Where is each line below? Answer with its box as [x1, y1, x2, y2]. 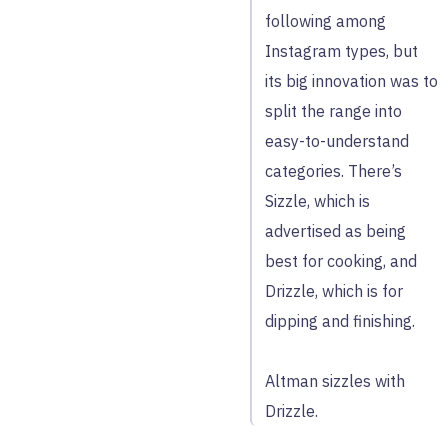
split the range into [265, 101, 402, 121]
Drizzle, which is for [265, 281, 403, 301]
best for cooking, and [265, 251, 417, 271]
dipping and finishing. [265, 311, 415, 331]
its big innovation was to [265, 71, 438, 91]
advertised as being [265, 221, 406, 241]
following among [265, 11, 386, 31]
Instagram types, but [265, 41, 418, 61]
